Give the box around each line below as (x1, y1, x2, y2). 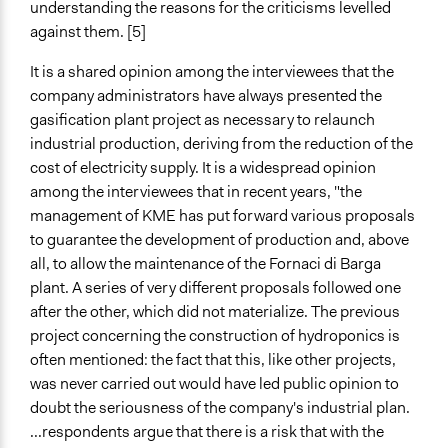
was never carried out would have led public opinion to (30, 373, 399, 395)
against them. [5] (30, 21, 146, 43)
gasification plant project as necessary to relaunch (30, 109, 375, 131)
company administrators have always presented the (30, 85, 382, 107)
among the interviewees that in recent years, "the (30, 181, 362, 203)
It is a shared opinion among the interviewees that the (30, 61, 394, 83)
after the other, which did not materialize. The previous (30, 301, 400, 323)
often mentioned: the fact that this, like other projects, (30, 349, 396, 371)
